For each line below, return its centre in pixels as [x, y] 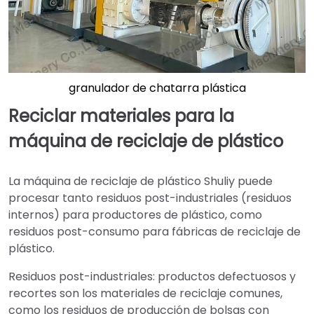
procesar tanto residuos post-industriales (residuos [150, 198]
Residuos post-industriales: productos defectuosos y [152, 277]
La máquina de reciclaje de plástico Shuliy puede [141, 182]
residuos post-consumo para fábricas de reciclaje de [155, 232]
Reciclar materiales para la [121, 116]
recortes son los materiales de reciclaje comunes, [145, 294]
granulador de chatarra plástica [157, 88]
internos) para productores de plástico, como [135, 215]
